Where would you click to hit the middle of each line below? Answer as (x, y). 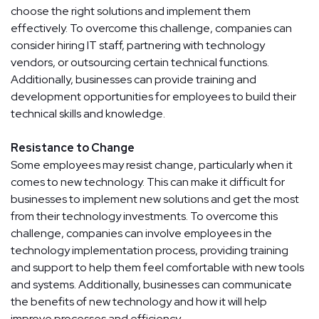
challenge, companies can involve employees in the (141, 234)
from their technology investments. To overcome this (144, 216)
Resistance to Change (73, 148)
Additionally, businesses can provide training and (134, 80)
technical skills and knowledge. (88, 114)
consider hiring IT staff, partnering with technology (138, 46)
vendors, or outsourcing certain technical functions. (140, 63)
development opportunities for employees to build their (153, 97)
